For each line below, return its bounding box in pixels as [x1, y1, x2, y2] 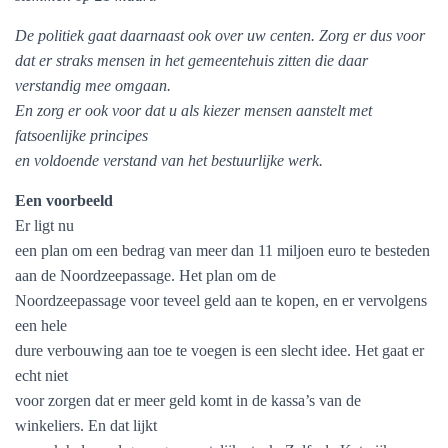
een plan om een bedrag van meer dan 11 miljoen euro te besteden [15, 242, 430, 259]
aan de [15, 267, 60, 284]
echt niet [15, 367, 68, 384]
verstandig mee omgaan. [15, 77, 171, 94]
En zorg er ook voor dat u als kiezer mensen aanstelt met [15, 102, 372, 119]
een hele [15, 317, 67, 334]
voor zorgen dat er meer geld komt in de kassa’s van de [15, 392, 361, 409]
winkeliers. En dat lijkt [15, 417, 157, 434]
